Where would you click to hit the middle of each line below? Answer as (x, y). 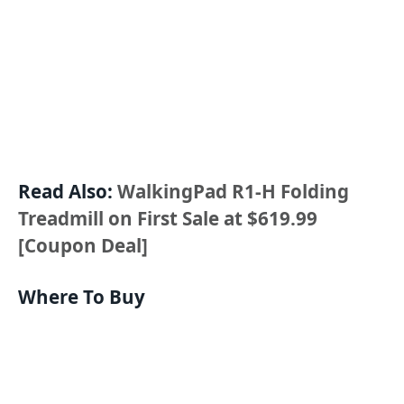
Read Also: (68, 191)
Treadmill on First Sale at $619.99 (168, 218)
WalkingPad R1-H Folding (233, 191)
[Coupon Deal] (83, 245)
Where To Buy (82, 297)
